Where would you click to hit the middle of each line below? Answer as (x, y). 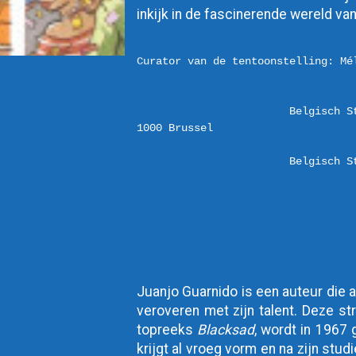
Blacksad (225, 330)
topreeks (166, 330)
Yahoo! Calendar (181, 274)
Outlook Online (177, 258)
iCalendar (162, 210)
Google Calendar (182, 226)
